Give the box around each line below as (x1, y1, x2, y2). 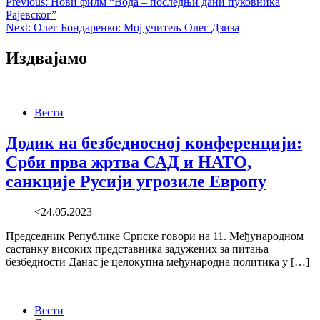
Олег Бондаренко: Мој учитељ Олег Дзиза (34, 21, 239, 34)
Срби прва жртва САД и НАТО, (6, 152, 251, 171)
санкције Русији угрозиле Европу (6, 171, 266, 191)
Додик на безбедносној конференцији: (6, 133, 302, 152)
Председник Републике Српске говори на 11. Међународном (6, 229, 304, 242)
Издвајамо (6, 49, 87, 68)
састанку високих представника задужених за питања (6, 242, 269, 255)
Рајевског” (6, 9, 56, 21)
